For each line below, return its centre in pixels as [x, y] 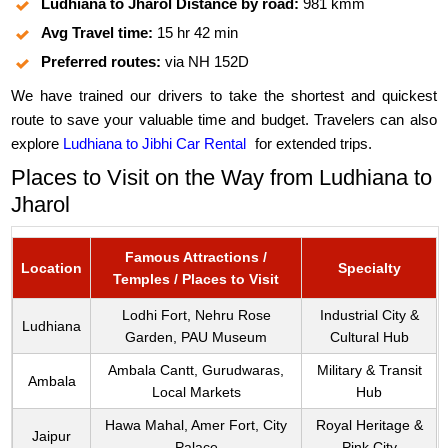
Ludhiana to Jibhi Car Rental [155, 144]
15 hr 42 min [196, 33]
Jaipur [52, 436]
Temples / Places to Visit [196, 279]
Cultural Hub [369, 337]
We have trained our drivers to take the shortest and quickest [224, 96]
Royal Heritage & [369, 425]
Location [52, 268]
